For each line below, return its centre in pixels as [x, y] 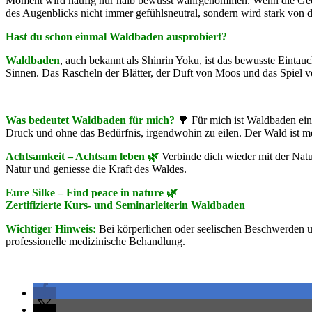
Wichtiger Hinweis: [51, 228]
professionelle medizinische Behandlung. [95, 241]
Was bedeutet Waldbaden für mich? [90, 120]
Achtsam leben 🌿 [118, 156]
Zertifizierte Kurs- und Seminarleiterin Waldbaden [125, 205]
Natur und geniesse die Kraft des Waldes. [96, 169]
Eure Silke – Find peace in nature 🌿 [92, 192]
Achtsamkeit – [40, 156]
